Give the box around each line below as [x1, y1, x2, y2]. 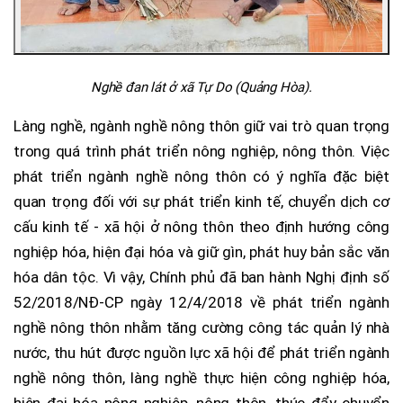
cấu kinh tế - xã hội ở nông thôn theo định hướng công [13, 217, 390, 236]
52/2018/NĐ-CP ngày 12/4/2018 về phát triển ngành [13, 292, 390, 311]
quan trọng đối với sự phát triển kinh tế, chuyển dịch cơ [13, 192, 390, 210]
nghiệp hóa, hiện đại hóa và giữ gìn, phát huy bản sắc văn [13, 242, 390, 261]
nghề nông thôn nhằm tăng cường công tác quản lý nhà [13, 318, 390, 336]
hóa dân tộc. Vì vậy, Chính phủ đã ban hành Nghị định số [13, 267, 390, 286]
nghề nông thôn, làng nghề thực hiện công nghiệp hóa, [13, 368, 390, 387]
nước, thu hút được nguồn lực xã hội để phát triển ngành [13, 343, 390, 362]
